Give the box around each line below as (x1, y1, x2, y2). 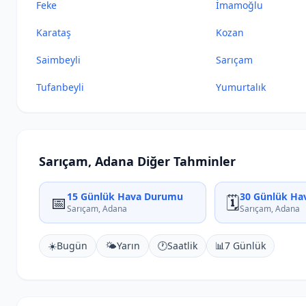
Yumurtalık (216, 81, 266, 94)
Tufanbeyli (36, 81, 84, 94)
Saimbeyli (36, 53, 81, 66)
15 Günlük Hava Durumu (67, 190, 183, 203)
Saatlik (167, 239, 197, 252)
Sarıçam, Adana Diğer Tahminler (39, 153, 236, 169)
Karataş (36, 26, 71, 39)
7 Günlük (225, 239, 266, 252)
